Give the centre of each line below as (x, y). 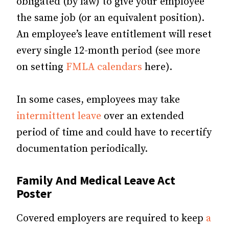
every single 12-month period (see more (108, 51)
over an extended (143, 116)
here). (157, 67)
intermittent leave (59, 116)
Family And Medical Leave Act (96, 180)
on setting (41, 67)
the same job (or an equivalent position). (110, 18)
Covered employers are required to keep (111, 218)
